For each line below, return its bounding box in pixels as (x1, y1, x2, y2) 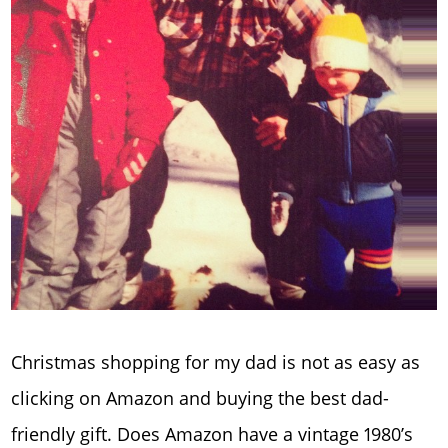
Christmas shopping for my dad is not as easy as (11, 349, 421, 374)
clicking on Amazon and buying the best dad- (11, 385, 390, 410)
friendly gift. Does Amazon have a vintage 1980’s (11, 421, 414, 446)
